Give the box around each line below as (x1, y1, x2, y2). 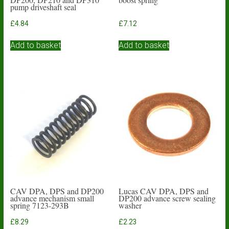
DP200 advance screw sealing (119, 192, 216, 203)
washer (119, 199, 142, 211)
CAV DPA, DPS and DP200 (10, 185, 104, 196)
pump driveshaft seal (10, 2, 76, 13)
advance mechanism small (10, 192, 94, 203)
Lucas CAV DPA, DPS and (119, 185, 209, 196)
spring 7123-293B (10, 199, 69, 211)
